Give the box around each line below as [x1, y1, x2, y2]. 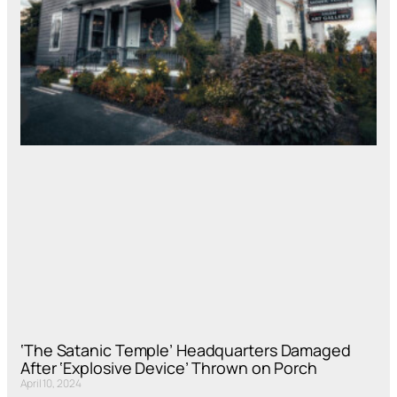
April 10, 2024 [20, 375, 82, 391]
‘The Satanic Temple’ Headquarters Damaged [20, 339, 351, 361]
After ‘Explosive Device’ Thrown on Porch [20, 356, 317, 378]
